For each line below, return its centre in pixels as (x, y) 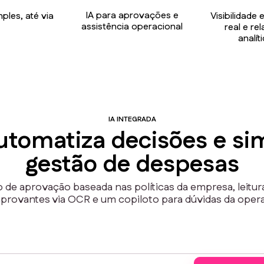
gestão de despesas (132, 164)
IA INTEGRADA (132, 119)
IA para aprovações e (132, 15)
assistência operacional (132, 27)
